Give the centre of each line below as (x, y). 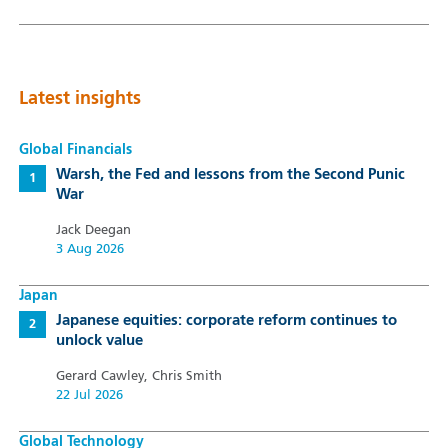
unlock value (99, 340)
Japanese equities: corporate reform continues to (226, 320)
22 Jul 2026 (89, 395)
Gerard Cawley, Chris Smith (138, 376)
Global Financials (75, 149)
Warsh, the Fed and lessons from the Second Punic (230, 174)
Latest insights (79, 98)
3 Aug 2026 (89, 249)
